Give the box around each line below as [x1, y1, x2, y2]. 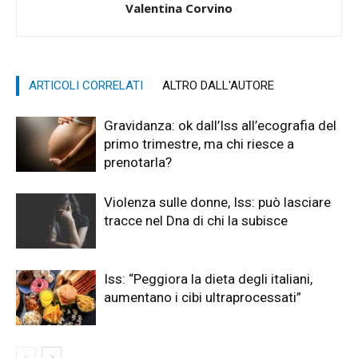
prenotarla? [104, 153, 172, 170]
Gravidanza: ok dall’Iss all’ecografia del [104, 117, 336, 133]
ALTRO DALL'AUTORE [162, 78, 274, 93]
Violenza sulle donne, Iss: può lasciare [104, 193, 331, 210]
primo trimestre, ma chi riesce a [104, 135, 294, 152]
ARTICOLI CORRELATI [29, 78, 143, 93]
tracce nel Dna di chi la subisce [104, 212, 288, 229]
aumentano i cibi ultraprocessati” [104, 288, 301, 305]
